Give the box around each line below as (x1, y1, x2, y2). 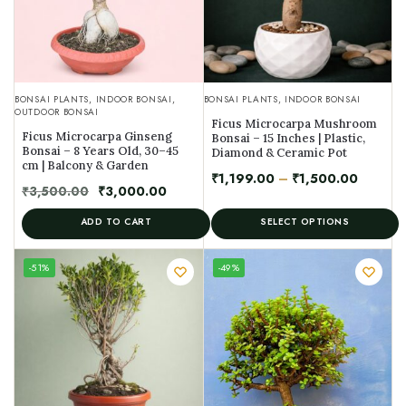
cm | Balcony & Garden (22, 158, 149, 173)
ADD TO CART (80, 215, 151, 228)
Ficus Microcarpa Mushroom (210, 116, 377, 131)
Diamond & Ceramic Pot (210, 145, 347, 160)
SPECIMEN (214, 266, 258, 277)
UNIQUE (214, 256, 249, 266)
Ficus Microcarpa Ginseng (22, 129, 172, 144)
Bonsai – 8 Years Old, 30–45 (22, 143, 179, 159)
